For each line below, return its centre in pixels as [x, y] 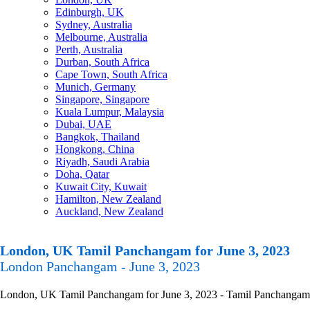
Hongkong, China [95, 149]
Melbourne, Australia [101, 37]
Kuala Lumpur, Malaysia [110, 112]
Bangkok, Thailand [98, 137]
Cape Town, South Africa [111, 74]
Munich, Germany [95, 87]
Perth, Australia [89, 49]
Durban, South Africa [102, 62]
